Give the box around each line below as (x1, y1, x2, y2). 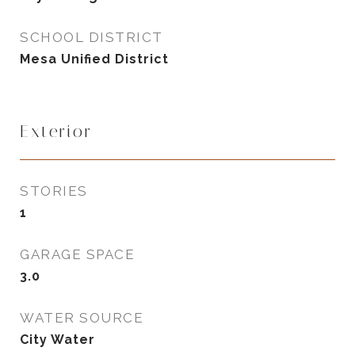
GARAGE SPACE (20, 246, 135, 262)
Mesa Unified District (20, 52, 169, 67)
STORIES (20, 183, 88, 199)
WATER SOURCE (20, 310, 143, 326)
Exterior (20, 122, 93, 141)
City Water (20, 332, 95, 347)
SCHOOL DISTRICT (20, 29, 163, 45)
